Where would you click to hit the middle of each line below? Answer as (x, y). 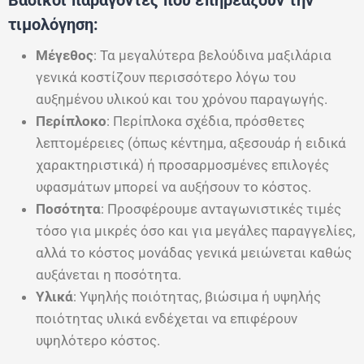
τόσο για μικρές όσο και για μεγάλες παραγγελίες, (195, 230)
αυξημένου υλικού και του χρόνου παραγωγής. (182, 99)
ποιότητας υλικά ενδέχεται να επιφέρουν (167, 318)
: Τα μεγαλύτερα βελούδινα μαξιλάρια (212, 55)
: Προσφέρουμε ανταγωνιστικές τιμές (221, 208)
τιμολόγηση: (53, 24)
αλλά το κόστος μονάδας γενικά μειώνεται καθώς (194, 252)
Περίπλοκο (71, 121)
